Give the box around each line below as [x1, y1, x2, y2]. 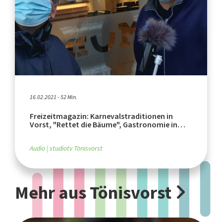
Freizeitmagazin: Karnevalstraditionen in [30, 111, 173, 121]
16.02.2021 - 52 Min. [30, 93, 77, 101]
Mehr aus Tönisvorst [15, 180, 175, 205]
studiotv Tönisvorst [50, 143, 103, 153]
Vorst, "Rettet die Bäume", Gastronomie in [30, 119, 177, 130]
